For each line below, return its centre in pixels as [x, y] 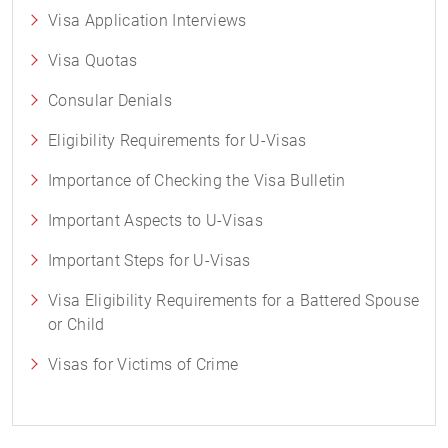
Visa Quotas [93, 60]
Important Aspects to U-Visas [155, 220]
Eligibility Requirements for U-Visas [177, 140]
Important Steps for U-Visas [149, 260]
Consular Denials [110, 100]
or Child [76, 324]
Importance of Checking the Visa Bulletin [197, 180]
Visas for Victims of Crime [143, 364]
